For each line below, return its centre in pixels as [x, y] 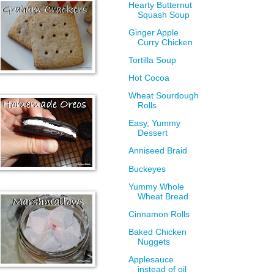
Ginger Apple [154, 32]
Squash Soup [164, 15]
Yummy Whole [157, 187]
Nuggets [154, 242]
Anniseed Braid [158, 151]
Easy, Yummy [155, 124]
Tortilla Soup [153, 61]
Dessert [153, 133]
